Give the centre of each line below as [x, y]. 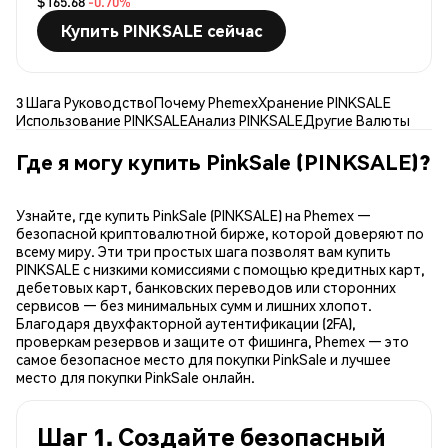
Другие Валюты [356, 120]
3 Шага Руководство [85, 102]
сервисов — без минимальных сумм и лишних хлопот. [194, 305]
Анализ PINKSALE [245, 120]
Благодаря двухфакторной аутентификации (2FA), [186, 323]
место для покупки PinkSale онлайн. [135, 377]
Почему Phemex [206, 102]
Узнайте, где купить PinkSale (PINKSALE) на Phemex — [193, 215]
